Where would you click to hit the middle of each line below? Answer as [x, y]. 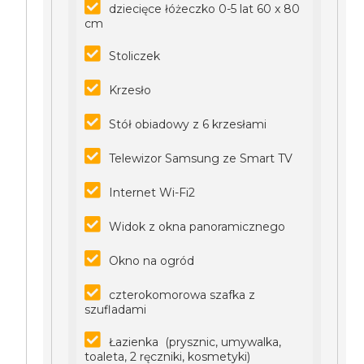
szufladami [116, 310]
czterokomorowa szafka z [182, 295]
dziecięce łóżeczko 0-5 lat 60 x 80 [205, 9]
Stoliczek [135, 56]
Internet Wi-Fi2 [152, 193]
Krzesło [130, 90]
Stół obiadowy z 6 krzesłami [188, 124]
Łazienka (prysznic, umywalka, [195, 342]
